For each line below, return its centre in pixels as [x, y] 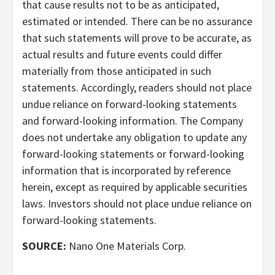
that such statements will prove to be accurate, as [137, 37]
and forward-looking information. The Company [133, 120]
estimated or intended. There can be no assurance [137, 21]
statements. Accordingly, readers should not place [137, 87]
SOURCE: [44, 246]
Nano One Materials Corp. [126, 246]
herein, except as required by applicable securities [135, 187]
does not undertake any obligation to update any [134, 137]
